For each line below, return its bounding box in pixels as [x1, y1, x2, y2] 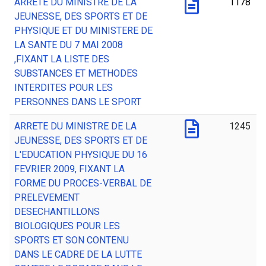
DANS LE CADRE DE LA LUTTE [14, 249, 142, 261]
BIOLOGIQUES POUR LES [14, 220, 120, 232]
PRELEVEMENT [14, 192, 80, 204]
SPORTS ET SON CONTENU [14, 235, 129, 246]
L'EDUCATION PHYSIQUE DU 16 [14, 149, 147, 161]
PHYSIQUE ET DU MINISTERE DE [14, 25, 153, 37]
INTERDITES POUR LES [14, 82, 113, 94]
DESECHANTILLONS [14, 206, 100, 218]
